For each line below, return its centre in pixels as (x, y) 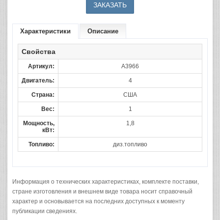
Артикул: (41, 66)
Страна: (43, 95)
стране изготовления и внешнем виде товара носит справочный (102, 192)
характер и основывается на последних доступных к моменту (98, 201)
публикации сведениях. (45, 211)
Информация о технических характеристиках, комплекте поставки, (106, 182)
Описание (103, 31)
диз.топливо (130, 144)
